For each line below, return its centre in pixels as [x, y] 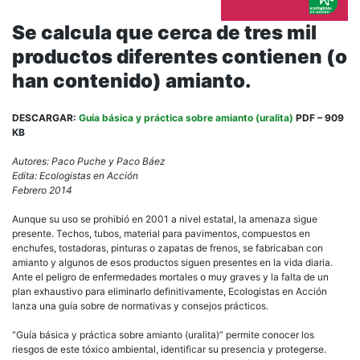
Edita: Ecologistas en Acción [75, 175]
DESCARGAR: [45, 117]
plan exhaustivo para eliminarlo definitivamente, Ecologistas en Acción [170, 291]
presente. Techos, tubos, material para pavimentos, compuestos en [161, 233]
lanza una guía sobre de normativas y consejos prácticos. [140, 305]
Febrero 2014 [42, 190]
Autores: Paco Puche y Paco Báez [89, 161]
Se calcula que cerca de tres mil [164, 32]
